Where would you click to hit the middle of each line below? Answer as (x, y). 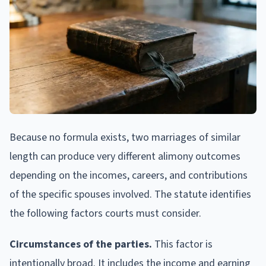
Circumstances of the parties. (81, 244)
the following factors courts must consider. (105, 213)
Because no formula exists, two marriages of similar (125, 137)
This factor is (182, 244)
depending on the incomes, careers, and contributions (129, 175)
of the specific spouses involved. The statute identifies (130, 194)
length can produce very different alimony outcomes (125, 156)
